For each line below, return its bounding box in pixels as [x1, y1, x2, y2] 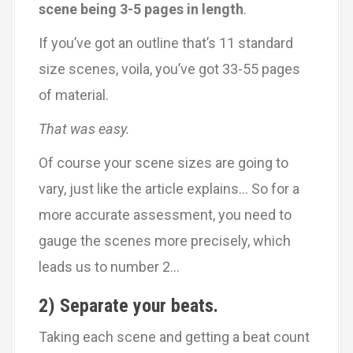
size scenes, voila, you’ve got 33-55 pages [39, 61, 300, 77]
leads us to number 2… [39, 258, 180, 275]
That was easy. [39, 121, 130, 137]
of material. [39, 87, 109, 103]
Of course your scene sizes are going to [39, 154, 288, 171]
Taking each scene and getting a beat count [39, 329, 310, 345]
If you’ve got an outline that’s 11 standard [39, 35, 293, 51]
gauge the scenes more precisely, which [39, 232, 291, 249]
